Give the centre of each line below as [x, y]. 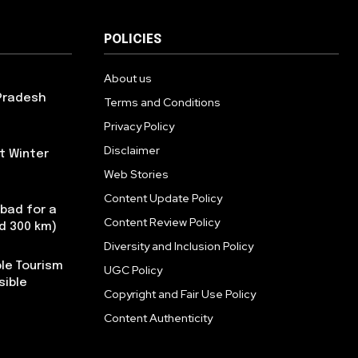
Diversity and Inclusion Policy [179, 246]
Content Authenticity [158, 318]
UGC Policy [133, 270]
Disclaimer [132, 150]
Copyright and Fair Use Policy [180, 294]
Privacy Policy [139, 126]
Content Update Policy [163, 198]
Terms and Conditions [162, 102]
